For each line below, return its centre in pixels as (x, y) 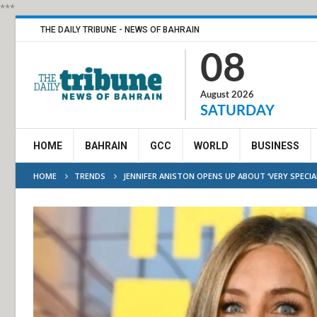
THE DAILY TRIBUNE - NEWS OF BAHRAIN (120, 30)
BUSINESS (275, 146)
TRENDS (90, 176)
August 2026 (227, 95)
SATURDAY (237, 111)
